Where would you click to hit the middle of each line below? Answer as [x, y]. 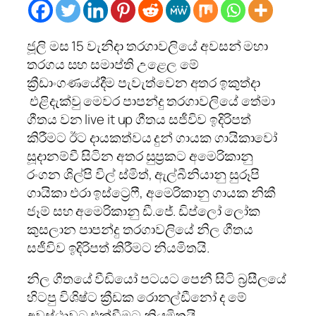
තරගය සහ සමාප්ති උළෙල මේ [113, 65]
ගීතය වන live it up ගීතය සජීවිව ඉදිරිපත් [139, 120]
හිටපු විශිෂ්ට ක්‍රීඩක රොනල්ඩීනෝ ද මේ [137, 297]
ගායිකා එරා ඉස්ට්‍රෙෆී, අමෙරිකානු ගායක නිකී [151, 193]
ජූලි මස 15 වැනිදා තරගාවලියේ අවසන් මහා [148, 46]
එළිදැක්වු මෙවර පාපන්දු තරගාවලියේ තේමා [151, 101]
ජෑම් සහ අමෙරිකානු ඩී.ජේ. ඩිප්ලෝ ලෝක [144, 211]
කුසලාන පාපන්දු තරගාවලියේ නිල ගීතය [140, 230]
